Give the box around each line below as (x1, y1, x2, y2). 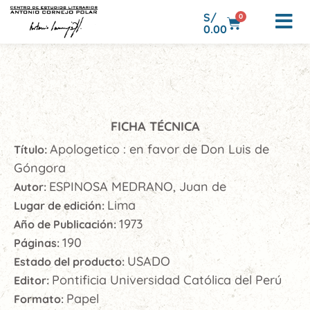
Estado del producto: (14, 255, 127, 269)
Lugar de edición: (14, 199, 107, 213)
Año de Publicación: (14, 217, 119, 232)
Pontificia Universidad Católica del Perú (52, 272, 282, 289)
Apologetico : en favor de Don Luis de (50, 141, 269, 158)
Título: (14, 143, 50, 157)
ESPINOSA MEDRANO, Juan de (49, 179, 226, 195)
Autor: (14, 180, 49, 194)
